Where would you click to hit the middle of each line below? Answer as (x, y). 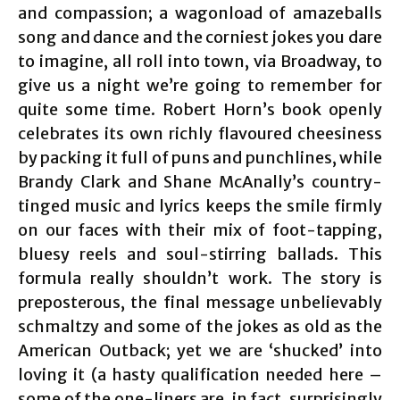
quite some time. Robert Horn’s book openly (200, 109)
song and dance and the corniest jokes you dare (200, 37)
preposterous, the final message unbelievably (200, 302)
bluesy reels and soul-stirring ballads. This (200, 254)
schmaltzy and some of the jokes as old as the (200, 326)
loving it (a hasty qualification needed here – (200, 374)
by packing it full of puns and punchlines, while (200, 157)
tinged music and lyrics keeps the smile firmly (200, 205)
